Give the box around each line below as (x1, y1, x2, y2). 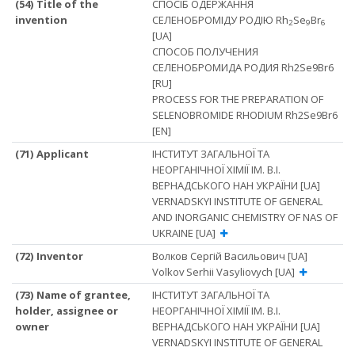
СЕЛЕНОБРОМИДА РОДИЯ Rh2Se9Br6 (152, 59, 334, 74)
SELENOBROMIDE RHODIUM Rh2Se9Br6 (152, 107, 338, 122)
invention (15, 12, 68, 27)
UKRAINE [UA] (152, 225, 220, 240)
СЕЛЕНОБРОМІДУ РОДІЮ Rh (152, 12, 288, 27)
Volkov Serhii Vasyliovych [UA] (152, 264, 300, 279)
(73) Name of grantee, (15, 287, 132, 302)
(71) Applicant (15, 146, 90, 161)
